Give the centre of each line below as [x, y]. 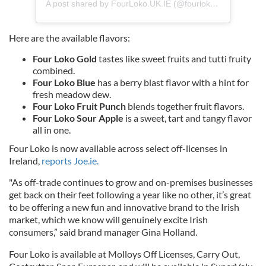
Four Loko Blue [65, 83]
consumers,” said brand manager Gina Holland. [103, 232]
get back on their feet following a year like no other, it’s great [130, 195]
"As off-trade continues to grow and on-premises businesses [131, 182]
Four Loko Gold [65, 59]
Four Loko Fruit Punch [79, 106]
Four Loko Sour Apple [78, 118]
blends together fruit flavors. [185, 106]
